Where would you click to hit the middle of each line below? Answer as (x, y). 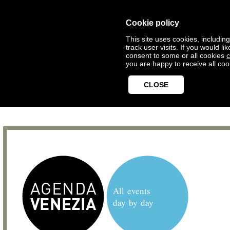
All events (132, 191)
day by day (133, 203)
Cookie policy (152, 23)
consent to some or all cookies (176, 55)
